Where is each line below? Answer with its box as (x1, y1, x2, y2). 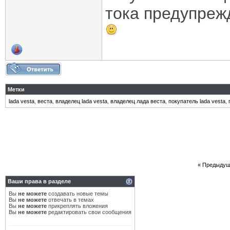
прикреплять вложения (47, 203, 108, 209)
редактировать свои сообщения (47, 209, 131, 215)
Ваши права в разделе (8, 178, 71, 184)
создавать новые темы (47, 190, 108, 197)
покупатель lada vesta (168, 98, 225, 104)
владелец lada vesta (55, 98, 107, 104)
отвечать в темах (47, 197, 94, 203)
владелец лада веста (110, 98, 165, 104)
